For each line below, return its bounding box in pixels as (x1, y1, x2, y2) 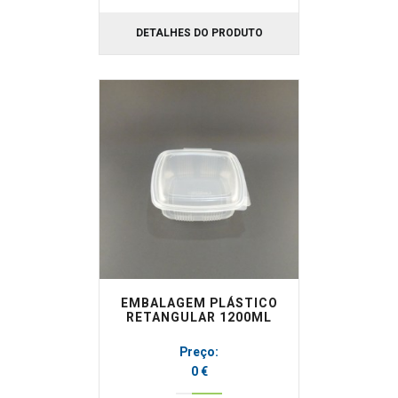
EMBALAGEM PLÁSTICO (120, 294, 278, 313)
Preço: (179, 343, 219, 362)
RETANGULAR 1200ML (126, 308, 272, 327)
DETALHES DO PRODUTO (135, 25, 263, 41)
